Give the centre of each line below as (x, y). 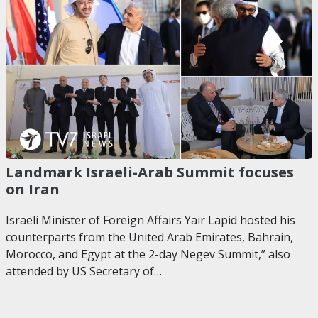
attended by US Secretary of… (84, 271)
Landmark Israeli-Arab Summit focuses (150, 172)
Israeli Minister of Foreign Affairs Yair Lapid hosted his (150, 220)
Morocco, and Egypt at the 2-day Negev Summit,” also (148, 254)
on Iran (33, 189)
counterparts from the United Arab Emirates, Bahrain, (149, 237)
